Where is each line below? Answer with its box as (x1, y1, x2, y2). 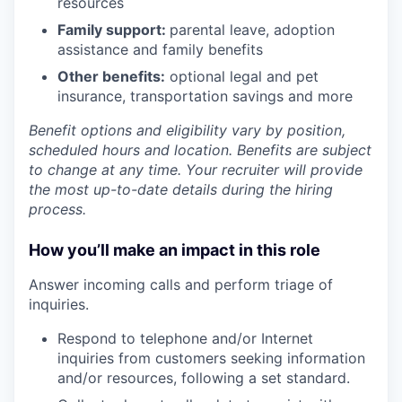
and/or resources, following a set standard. (57, 368, 350, 387)
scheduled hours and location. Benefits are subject (29, 140, 371, 159)
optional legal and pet (165, 66, 319, 85)
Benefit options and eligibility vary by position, (29, 120, 345, 139)
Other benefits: (57, 66, 165, 85)
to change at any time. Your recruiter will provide (29, 160, 363, 179)
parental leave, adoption (170, 20, 335, 39)
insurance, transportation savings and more (57, 86, 353, 105)
